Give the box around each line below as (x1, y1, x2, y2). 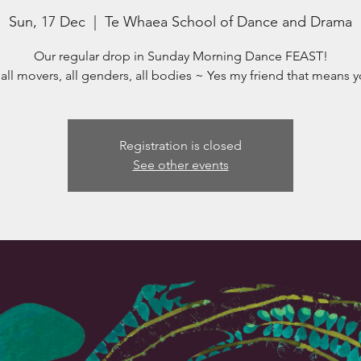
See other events (132, 156, 229, 172)
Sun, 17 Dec (9, 12, 85, 31)
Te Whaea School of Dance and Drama (105, 12, 352, 31)
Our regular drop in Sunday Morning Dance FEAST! (33, 48, 328, 64)
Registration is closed (119, 137, 242, 153)
